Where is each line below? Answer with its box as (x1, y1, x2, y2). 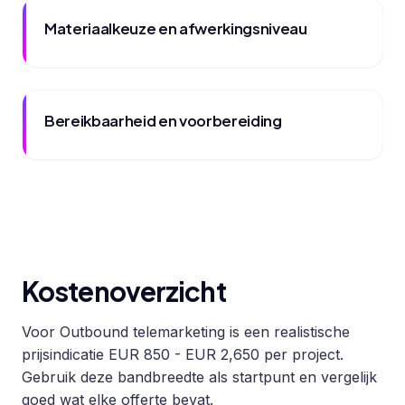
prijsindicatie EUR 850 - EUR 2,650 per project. (22, 344, 344, 363)
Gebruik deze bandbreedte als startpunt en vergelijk (22, 367, 377, 386)
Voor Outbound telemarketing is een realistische (22, 322, 350, 341)
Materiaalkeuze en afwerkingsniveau (44, 18, 307, 38)
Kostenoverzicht (22, 273, 226, 308)
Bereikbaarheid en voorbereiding (44, 110, 282, 130)
